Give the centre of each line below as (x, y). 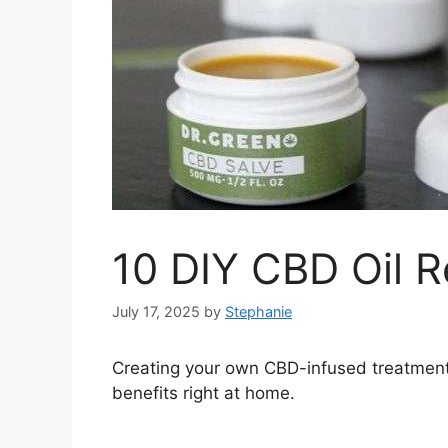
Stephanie (258, 311)
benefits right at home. (203, 392)
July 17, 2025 (156, 311)
